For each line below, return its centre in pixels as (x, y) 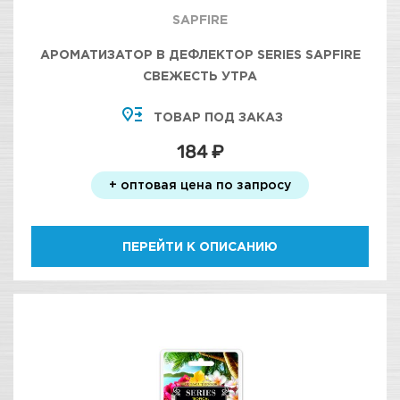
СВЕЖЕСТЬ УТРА (200, 75)
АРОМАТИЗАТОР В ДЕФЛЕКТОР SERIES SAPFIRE (200, 54)
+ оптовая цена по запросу (200, 184)
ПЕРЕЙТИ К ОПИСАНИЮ (200, 246)
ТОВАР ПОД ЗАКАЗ (218, 117)
